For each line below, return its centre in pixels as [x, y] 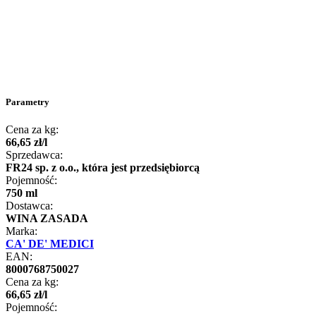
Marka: [22, 231]
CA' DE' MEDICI [50, 244]
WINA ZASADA [47, 219]
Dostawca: [29, 206]
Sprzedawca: [34, 155]
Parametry [28, 102]
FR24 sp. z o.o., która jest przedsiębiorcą [103, 168]
